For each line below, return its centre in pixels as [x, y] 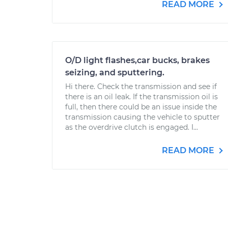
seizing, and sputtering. [115, 73]
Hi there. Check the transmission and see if [141, 87]
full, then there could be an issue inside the [141, 107]
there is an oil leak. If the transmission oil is [141, 97]
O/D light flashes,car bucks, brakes [137, 60]
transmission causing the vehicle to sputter [142, 117]
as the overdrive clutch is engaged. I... [132, 127]
